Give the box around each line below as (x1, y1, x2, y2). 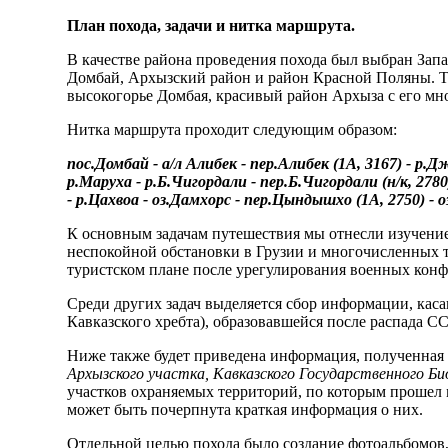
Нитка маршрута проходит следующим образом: (67, 121, 398, 139)
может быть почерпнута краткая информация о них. (67, 401, 424, 419)
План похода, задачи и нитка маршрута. (67, 17, 356, 35)
